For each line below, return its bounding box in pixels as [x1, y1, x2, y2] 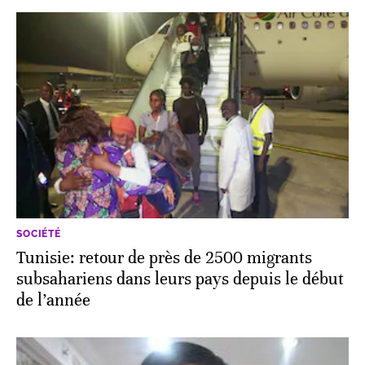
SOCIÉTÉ [16, 227, 61, 240]
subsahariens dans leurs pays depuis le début [16, 268, 344, 289]
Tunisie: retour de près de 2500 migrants [16, 247, 312, 268]
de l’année [16, 289, 90, 310]
